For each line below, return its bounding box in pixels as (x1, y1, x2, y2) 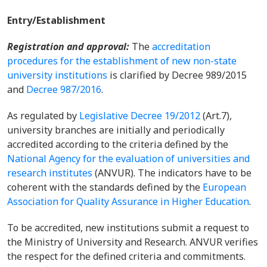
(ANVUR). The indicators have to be (92, 166, 252, 179)
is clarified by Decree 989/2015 (107, 69, 247, 82)
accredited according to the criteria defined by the (7, 138, 228, 151)
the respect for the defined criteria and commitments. (7, 250, 246, 263)
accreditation (152, 40, 210, 53)
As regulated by (7, 109, 79, 122)
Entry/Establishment (7, 14, 105, 27)
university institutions (7, 69, 107, 82)
